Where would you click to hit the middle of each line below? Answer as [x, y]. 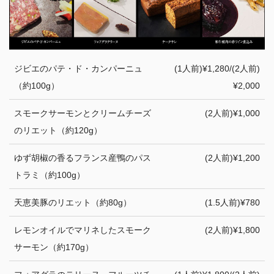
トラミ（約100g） [50, 175]
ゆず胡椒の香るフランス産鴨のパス [83, 157]
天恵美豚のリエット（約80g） [73, 202]
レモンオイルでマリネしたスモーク [83, 230]
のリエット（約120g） [58, 130]
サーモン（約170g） [54, 247]
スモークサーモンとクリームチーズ [83, 113]
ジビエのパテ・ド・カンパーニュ [78, 68]
